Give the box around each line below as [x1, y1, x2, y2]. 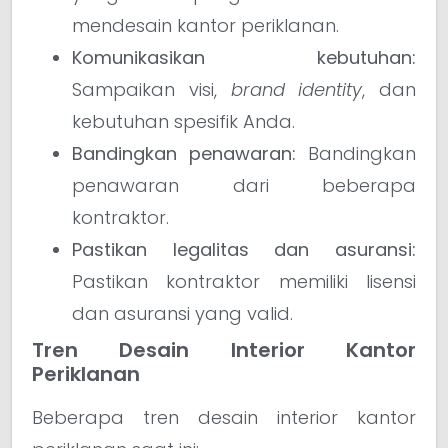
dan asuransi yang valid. [72, 300, 293, 326]
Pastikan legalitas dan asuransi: [72, 236, 416, 262]
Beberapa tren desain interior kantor [32, 404, 416, 430]
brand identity [230, 76, 363, 102]
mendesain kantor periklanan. [72, 12, 339, 38]
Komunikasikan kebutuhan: [72, 44, 416, 70]
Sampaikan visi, [72, 76, 231, 102]
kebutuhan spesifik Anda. [72, 108, 295, 134]
